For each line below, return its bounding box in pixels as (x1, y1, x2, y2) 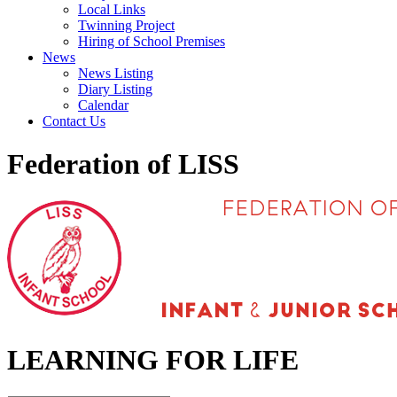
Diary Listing (78, 82, 152, 97)
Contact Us (43, 113, 105, 128)
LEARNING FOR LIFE (7, 344, 299, 377)
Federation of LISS (7, 148, 239, 181)
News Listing (78, 66, 153, 81)
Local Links (78, 2, 145, 17)
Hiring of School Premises (78, 34, 225, 49)
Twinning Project (78, 18, 175, 33)
